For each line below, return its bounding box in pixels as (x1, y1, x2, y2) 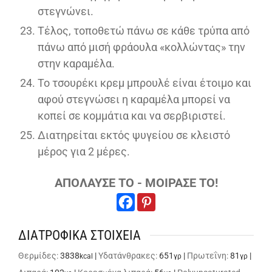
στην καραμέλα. (38, 56, 115, 70)
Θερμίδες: (18, 250, 60, 260)
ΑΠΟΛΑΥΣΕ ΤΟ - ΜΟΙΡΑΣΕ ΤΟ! (54, 175, 218, 190)
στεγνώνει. (38, 4, 93, 18)
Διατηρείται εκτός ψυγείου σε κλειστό (38, 128, 230, 141)
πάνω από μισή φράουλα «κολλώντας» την (38, 40, 245, 53)
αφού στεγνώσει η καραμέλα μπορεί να (38, 92, 230, 106)
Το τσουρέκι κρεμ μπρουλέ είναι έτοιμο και (38, 76, 251, 89)
